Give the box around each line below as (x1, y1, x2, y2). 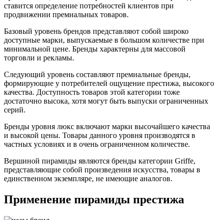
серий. (4, 105, 26, 114)
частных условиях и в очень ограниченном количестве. (4, 139, 190, 148)
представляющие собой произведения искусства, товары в (4, 165, 200, 174)
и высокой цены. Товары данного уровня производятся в (4, 131, 195, 139)
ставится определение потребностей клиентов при (4, 1, 174, 10)
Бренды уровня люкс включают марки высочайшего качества (4, 122, 210, 131)
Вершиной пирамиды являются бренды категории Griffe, (4, 156, 195, 165)
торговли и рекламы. (4, 53, 74, 62)
